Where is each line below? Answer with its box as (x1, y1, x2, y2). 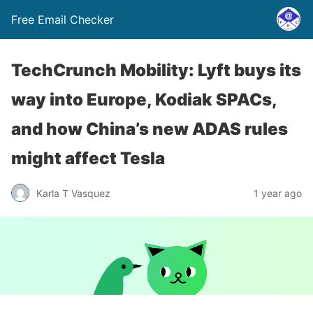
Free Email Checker (11, 13, 114, 27)
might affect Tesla (11, 148, 165, 168)
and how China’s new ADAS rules (11, 119, 288, 139)
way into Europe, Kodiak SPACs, (11, 89, 277, 110)
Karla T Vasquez (36, 187, 110, 199)
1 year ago (254, 187, 302, 199)
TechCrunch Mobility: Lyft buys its (11, 60, 301, 80)
